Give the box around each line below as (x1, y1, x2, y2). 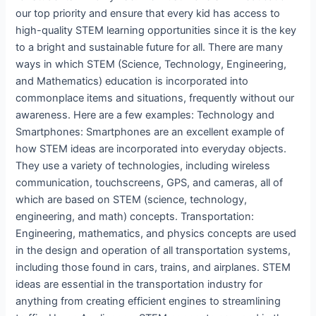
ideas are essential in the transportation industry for (16, 277, 263, 291)
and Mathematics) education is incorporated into (16, 74, 249, 87)
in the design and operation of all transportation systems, (16, 243, 291, 257)
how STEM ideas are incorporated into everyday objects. (16, 142, 287, 155)
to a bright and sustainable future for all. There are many (16, 40, 284, 54)
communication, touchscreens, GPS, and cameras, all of (16, 176, 284, 189)
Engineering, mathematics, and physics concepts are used (16, 226, 297, 240)
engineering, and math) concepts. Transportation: (16, 209, 255, 223)
